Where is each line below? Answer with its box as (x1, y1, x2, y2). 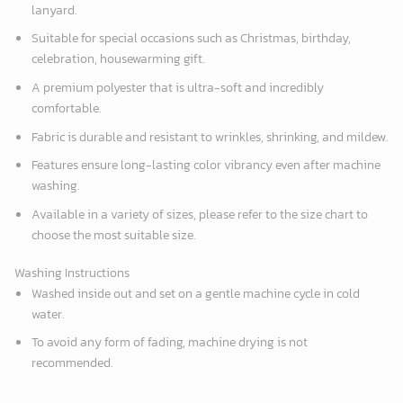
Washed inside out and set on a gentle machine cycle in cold (31, 282, 360, 303)
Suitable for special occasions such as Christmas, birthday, (31, 28, 351, 49)
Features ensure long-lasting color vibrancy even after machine (31, 155, 381, 175)
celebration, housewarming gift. (31, 49, 204, 69)
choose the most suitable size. (31, 224, 195, 245)
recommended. (31, 353, 112, 373)
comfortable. (31, 97, 101, 118)
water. (31, 303, 64, 324)
